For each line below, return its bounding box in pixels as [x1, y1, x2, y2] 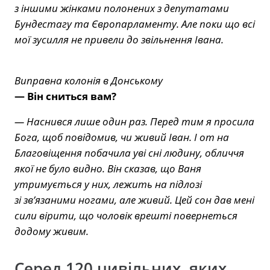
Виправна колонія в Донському [14, 73, 163, 87]
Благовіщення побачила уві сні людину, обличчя [14, 145, 244, 160]
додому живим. [14, 224, 89, 238]
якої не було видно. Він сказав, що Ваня [14, 161, 201, 175]
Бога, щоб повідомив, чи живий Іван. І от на [14, 130, 229, 144]
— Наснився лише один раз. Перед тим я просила [14, 114, 254, 128]
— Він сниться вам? [14, 89, 116, 103]
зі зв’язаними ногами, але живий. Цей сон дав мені [14, 192, 254, 207]
